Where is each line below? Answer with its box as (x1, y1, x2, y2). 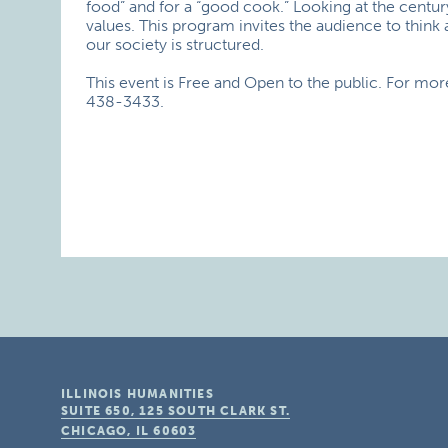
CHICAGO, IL (61, 424, 150, 438)
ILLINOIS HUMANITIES (61, 387, 214, 401)
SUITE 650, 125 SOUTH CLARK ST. (61, 404, 291, 418)
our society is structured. (86, 35, 265, 54)
